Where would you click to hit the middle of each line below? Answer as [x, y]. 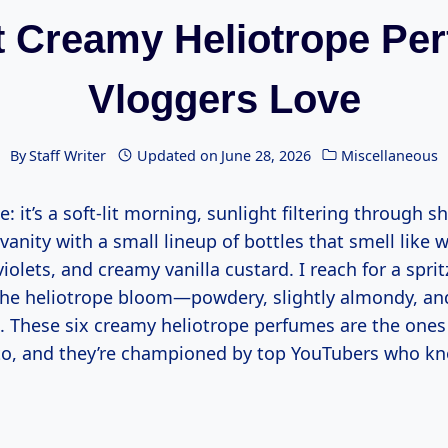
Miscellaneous [389, 155]
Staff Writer [68, 155]
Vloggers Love [224, 99]
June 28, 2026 [265, 155]
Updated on [177, 155]
